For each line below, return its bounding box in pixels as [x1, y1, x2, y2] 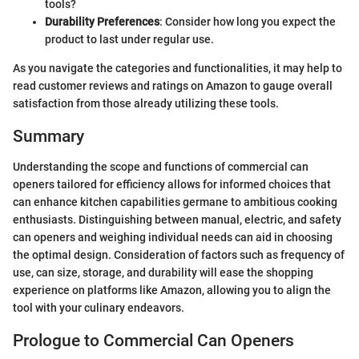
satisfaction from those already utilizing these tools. [13, 96, 279, 110]
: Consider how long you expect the [159, 14, 336, 28]
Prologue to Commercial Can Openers [13, 331, 294, 350]
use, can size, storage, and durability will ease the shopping [13, 266, 313, 279]
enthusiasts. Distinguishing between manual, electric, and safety [13, 213, 341, 226]
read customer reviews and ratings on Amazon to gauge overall [13, 79, 333, 92]
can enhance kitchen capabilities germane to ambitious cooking [13, 196, 337, 208]
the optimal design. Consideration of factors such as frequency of [13, 248, 345, 261]
